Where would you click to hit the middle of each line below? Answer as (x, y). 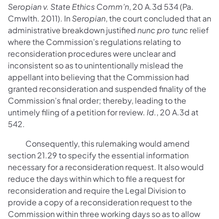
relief (198, 30)
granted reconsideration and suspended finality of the (107, 89)
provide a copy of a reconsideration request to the (100, 202)
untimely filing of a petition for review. (77, 112)
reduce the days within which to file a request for (96, 179)
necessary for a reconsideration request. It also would (106, 167)
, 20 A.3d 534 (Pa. (161, 7)
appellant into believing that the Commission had (99, 77)
